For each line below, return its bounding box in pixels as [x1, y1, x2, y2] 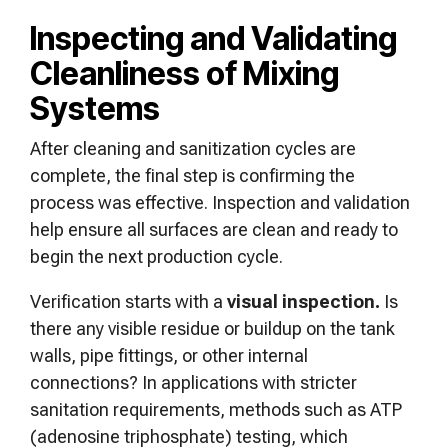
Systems [30, 89, 160, 128]
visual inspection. [223, 291, 380, 312]
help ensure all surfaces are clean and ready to [30, 219, 398, 240]
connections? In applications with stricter [30, 372, 357, 393]
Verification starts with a [30, 291, 223, 312]
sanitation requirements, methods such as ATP [30, 399, 402, 420]
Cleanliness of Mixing [30, 54, 339, 93]
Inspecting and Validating [30, 19, 397, 58]
